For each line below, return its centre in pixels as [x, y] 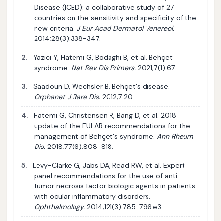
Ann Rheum [175, 136]
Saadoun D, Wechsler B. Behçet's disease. [100, 86]
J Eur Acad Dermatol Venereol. [125, 28]
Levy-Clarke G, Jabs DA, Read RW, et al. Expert [108, 165]
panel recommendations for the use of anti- [107, 175]
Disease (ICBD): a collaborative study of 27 [104, 7]
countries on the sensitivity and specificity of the [115, 18]
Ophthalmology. [59, 206]
